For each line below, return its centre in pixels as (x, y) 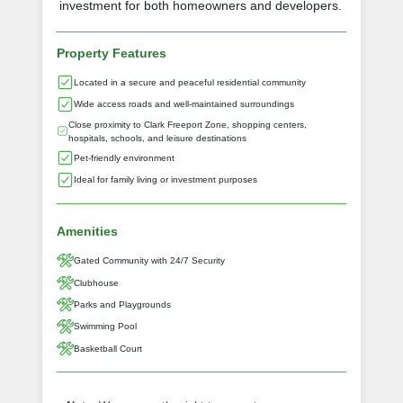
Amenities (87, 231)
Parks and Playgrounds (123, 305)
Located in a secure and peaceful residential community (190, 83)
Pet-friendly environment (125, 158)
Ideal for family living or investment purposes (166, 180)
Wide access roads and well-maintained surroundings (184, 104)
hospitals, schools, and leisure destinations (157, 138)
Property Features (112, 53)
